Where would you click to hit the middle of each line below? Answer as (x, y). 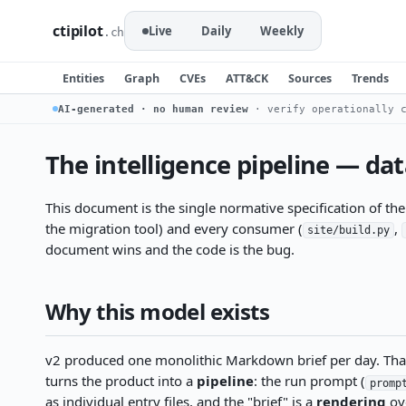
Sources (310, 78)
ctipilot (78, 31)
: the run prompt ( (309, 381)
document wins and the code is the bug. (169, 249)
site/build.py (348, 230)
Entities (83, 78)
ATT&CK (247, 78)
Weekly (282, 31)
